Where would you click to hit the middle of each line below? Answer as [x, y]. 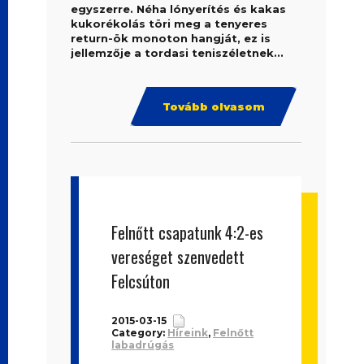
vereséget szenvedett [178, 257]
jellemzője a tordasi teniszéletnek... [178, 53]
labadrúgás [143, 345]
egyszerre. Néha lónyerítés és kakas [179, 9]
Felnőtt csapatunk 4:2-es [188, 232]
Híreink [188, 333]
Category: [140, 333]
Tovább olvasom [213, 106]
